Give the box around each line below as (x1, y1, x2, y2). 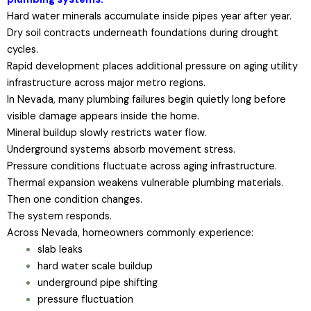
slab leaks (37, 243, 83, 256)
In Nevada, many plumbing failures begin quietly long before (7, 93, 286, 106)
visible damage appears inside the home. (7, 110, 199, 123)
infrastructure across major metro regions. (7, 76, 205, 90)
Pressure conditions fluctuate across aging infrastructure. (7, 160, 277, 173)
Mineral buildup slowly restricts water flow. (7, 126, 207, 140)
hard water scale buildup (37, 260, 153, 273)
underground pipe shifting (37, 276, 158, 289)
